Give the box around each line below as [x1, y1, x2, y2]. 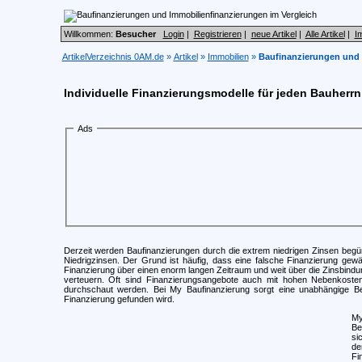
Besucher [115, 29, 156, 39]
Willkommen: [63, 29, 116, 39]
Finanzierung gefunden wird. [63, 293, 175, 304]
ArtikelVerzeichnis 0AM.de [61, 52, 164, 61]
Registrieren [193, 29, 242, 39]
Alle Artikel [305, 29, 345, 39]
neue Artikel [250, 29, 297, 39]
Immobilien [207, 52, 249, 61]
